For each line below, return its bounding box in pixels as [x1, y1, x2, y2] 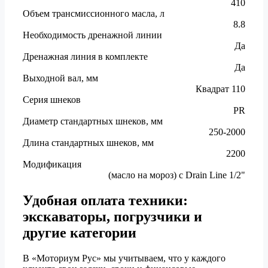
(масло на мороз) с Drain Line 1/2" [108, 169, 245, 180]
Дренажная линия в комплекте [23, 51, 148, 62]
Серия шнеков [23, 94, 81, 105]
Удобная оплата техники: [23, 192, 188, 208]
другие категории [23, 224, 136, 240]
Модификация [23, 159, 81, 169]
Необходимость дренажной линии [23, 29, 162, 40]
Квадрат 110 [196, 83, 245, 94]
